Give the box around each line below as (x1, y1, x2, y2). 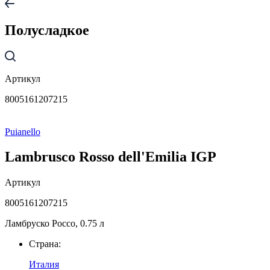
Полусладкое (5, 22, 89, 38)
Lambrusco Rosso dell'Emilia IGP (5, 149, 216, 165)
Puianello (5, 126, 40, 137)
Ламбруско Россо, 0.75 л (5, 218, 104, 229)
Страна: (29, 239, 61, 250)
